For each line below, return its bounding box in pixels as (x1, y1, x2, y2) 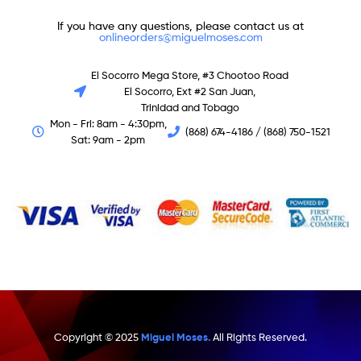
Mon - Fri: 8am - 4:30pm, (49, 117, 167, 131)
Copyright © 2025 (54, 330, 141, 343)
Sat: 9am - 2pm (71, 133, 145, 147)
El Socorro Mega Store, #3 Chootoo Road (91, 68, 289, 82)
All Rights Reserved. (210, 330, 307, 343)
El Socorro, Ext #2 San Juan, (124, 85, 256, 98)
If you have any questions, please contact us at (57, 19, 304, 33)
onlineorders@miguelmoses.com (98, 30, 263, 44)
